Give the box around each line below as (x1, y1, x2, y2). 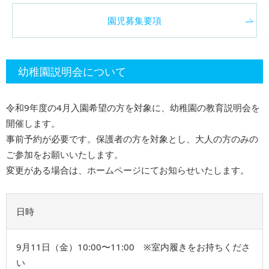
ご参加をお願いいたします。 (6, 148, 123, 160)
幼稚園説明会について (18, 64, 126, 79)
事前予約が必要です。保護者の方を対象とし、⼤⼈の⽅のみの (6, 132, 258, 145)
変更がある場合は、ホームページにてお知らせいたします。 (6, 163, 249, 176)
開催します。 (6, 116, 60, 129)
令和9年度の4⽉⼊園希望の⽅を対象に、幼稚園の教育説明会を (6, 101, 260, 113)
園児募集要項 (107, 14, 162, 27)
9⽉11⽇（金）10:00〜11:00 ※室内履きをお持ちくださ (16, 240, 250, 253)
